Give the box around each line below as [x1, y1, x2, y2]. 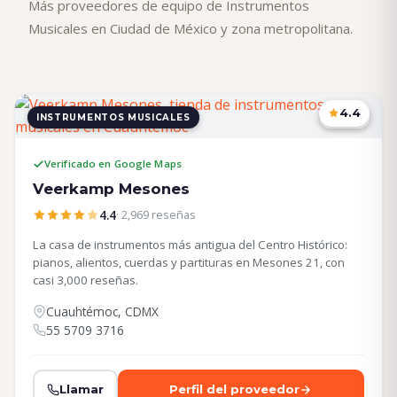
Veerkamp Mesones [33, 179, 190, 198]
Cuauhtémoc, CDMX [46, 302, 159, 320]
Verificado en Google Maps [44, 157, 182, 171]
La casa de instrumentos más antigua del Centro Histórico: [33, 237, 347, 253]
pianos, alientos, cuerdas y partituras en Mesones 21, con [33, 254, 345, 271]
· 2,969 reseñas [116, 206, 196, 223]
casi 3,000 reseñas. [33, 272, 138, 289]
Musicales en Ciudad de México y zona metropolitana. [28, 19, 353, 38]
